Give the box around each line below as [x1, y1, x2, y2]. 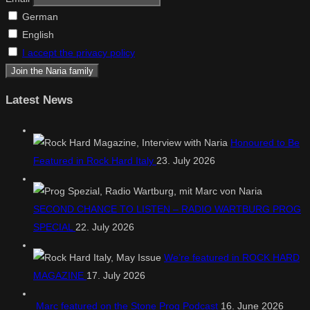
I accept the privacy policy [22, 47, 135, 59]
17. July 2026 [86, 269, 145, 281]
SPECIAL [33, 221, 75, 232]
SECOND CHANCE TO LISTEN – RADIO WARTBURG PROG [33, 203, 301, 215]
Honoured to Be [230, 136, 300, 148]
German [19, 11, 58, 23]
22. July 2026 [75, 221, 134, 232]
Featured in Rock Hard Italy [33, 154, 156, 166]
